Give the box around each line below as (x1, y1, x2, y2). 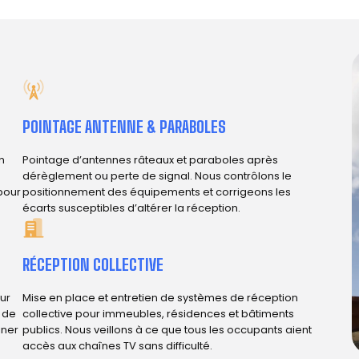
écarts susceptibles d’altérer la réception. (22, 200, 240, 216)
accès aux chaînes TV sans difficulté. (22, 337, 212, 353)
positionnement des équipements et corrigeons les (22, 184, 291, 200)
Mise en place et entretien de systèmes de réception (22, 289, 298, 305)
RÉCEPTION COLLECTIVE (22, 254, 163, 274)
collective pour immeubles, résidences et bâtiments (22, 305, 294, 321)
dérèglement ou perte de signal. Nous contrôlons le (22, 167, 292, 184)
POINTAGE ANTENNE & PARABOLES (22, 116, 226, 136)
